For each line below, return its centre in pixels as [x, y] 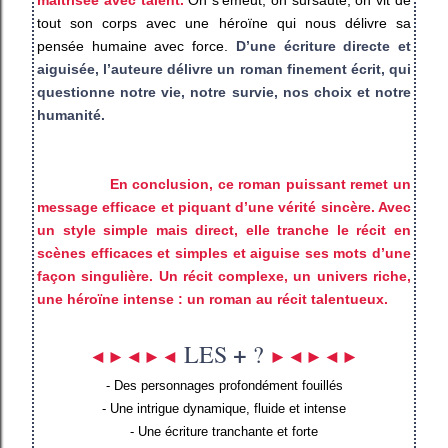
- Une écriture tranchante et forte [224, 431]
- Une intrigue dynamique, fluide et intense [224, 408]
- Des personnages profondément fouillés [224, 385]
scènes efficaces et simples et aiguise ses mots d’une [224, 252]
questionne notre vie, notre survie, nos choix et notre [224, 91]
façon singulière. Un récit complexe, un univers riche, [224, 275]
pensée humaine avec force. [136, 45]
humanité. [71, 114]
